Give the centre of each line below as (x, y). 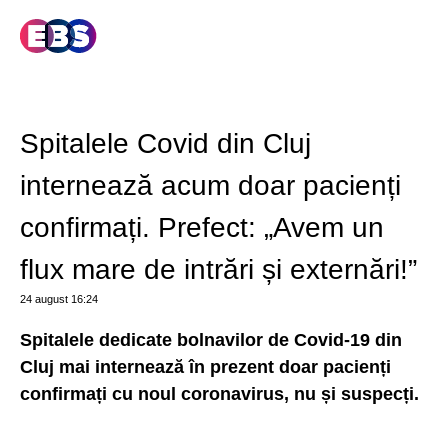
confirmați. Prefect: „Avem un (202, 227)
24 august (44, 299)
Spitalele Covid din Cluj (165, 143)
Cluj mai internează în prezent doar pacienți (205, 367)
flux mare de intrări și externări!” (218, 269)
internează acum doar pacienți (210, 185)
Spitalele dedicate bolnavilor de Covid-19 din (211, 340)
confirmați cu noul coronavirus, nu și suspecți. (219, 394)
